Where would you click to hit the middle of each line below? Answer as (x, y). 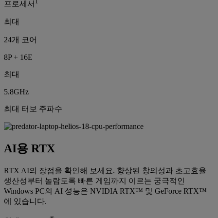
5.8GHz (16, 92)
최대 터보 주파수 (33, 109)
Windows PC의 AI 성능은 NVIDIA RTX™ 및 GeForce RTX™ (105, 191)
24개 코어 (20, 40)
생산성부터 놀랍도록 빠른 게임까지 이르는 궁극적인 (94, 181)
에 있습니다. (25, 201)
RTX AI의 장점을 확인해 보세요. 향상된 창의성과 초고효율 (105, 170)
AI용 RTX (29, 148)
